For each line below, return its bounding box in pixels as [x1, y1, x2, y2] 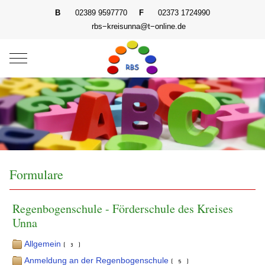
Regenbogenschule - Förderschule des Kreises [12, 200, 234, 216]
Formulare [9, 165, 64, 183]
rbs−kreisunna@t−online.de [91, 22, 186, 31]
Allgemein [24, 238, 62, 248]
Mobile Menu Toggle [18, 52, 94, 62]
